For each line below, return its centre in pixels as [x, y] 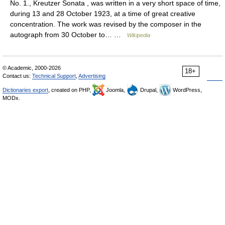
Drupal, [149, 90]
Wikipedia [139, 35]
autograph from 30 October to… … [69, 35]
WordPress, [187, 90]
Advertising [92, 76]
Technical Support [54, 76]
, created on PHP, [70, 90]
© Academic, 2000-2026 [32, 68]
